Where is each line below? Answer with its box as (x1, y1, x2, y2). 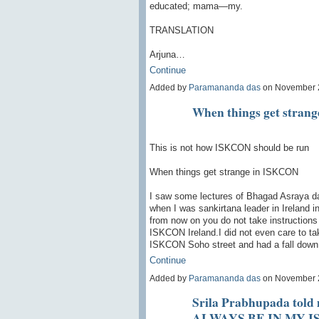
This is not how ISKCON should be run (149, 142, 309, 154)
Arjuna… (149, 49, 185, 61)
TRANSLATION (149, 25, 214, 36)
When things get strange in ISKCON (149, 167, 298, 178)
